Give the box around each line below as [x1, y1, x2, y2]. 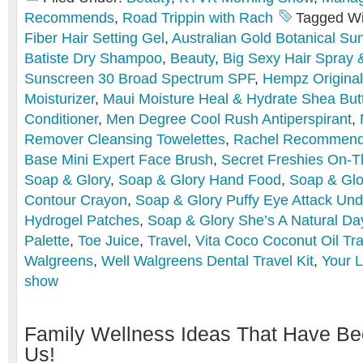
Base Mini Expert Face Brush [24, 152, 213, 168]
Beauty [170, 50, 215, 66]
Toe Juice [78, 233, 139, 249]
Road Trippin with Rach [122, 10, 273, 26]
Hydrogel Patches [24, 212, 139, 228]
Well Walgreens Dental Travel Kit [101, 253, 314, 269]
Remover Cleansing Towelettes [24, 131, 225, 147]
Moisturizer [24, 91, 95, 107]
